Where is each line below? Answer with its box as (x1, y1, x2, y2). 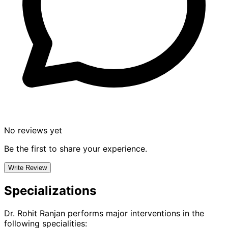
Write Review (8, 164, 47, 172)
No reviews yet (4, 125, 62, 136)
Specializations (4, 183, 96, 198)
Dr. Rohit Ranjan (4, 208, 65, 219)
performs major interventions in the (65, 208, 204, 219)
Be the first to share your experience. (4, 144, 147, 154)
